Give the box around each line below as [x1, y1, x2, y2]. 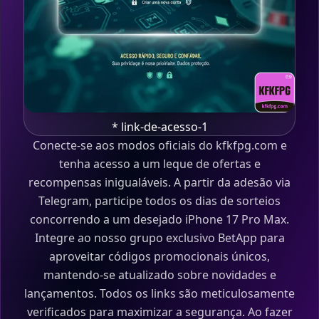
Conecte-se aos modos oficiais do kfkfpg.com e [32, 137, 287, 153]
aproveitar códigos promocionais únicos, [49, 249, 270, 264]
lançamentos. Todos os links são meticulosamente [24, 286, 295, 301]
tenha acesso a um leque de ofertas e [58, 156, 261, 172]
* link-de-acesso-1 [111, 119, 208, 135]
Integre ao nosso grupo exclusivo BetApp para [34, 230, 285, 246]
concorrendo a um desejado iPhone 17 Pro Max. [30, 211, 289, 227]
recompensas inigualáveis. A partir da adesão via [28, 174, 291, 190]
